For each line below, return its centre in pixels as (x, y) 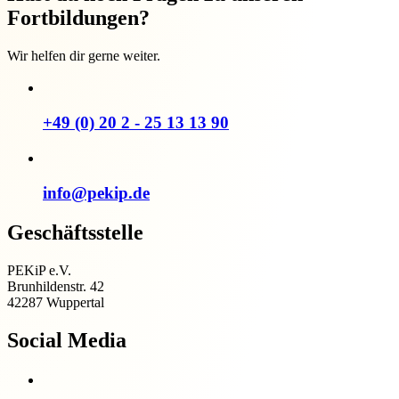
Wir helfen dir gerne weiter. (84, 55)
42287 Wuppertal (56, 302)
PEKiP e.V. (39, 270)
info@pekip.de (96, 193)
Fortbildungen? (78, 17)
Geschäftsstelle (75, 232)
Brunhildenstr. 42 (56, 286)
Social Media (67, 340)
